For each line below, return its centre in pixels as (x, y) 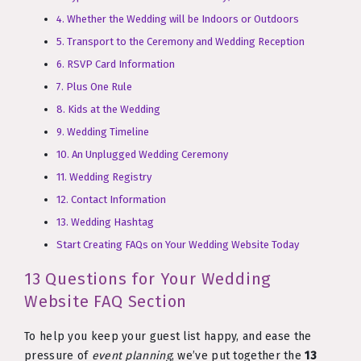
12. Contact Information (111, 200)
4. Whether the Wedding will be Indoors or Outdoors (178, 19)
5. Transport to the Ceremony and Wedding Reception (180, 42)
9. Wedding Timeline (103, 132)
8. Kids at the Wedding (108, 110)
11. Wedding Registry (104, 177)
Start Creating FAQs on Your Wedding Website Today (178, 245)
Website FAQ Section (106, 302)
